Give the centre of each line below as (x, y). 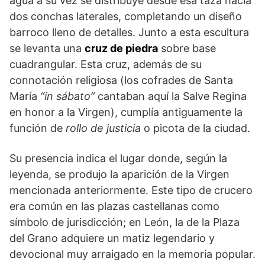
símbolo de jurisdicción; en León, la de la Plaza (125, 222)
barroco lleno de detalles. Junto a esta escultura (129, 33)
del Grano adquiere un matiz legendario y (112, 238)
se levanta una (47, 49)
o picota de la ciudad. (195, 128)
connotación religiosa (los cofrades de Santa (121, 80)
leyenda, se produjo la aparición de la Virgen (119, 174)
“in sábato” (67, 96)
